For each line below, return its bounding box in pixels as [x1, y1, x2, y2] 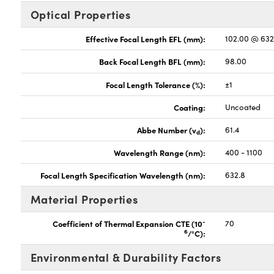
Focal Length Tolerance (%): [106, 78, 206, 90]
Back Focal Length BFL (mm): [99, 55, 206, 67]
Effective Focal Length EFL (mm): [86, 32, 206, 44]
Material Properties [30, 191, 138, 207]
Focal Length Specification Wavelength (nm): [40, 169, 206, 180]
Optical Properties [30, 6, 131, 22]
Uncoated [225, 101, 261, 113]
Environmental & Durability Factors [30, 249, 221, 265]
